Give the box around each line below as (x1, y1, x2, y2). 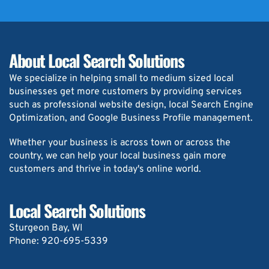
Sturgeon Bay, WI (9, 222, 83, 235)
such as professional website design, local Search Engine (9, 99, 253, 112)
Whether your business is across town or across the (9, 137, 231, 150)
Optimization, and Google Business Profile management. (9, 112, 253, 125)
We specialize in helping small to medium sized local (9, 73, 234, 85)
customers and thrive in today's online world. (9, 163, 201, 176)
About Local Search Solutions (9, 48, 184, 73)
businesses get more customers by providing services (9, 86, 242, 98)
